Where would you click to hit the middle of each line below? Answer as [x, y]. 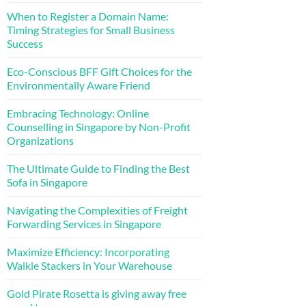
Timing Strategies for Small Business [91, 30]
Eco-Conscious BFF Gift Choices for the [99, 71]
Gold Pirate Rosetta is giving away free [97, 293]
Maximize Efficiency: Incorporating [88, 252]
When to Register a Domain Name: [88, 16]
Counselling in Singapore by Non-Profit [99, 127]
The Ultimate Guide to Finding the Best [98, 168]
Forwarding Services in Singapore [84, 224]
